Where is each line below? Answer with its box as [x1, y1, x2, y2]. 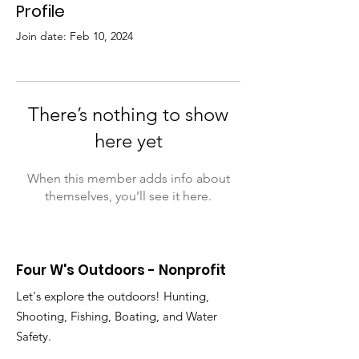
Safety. [16, 329, 51, 344]
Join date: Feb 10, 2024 [16, 29, 133, 43]
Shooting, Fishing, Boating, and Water [16, 309, 217, 324]
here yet [94, 129, 163, 152]
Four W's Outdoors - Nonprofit [16, 260, 226, 280]
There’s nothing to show [28, 103, 228, 126]
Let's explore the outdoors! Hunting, [16, 288, 209, 304]
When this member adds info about [26, 171, 230, 186]
